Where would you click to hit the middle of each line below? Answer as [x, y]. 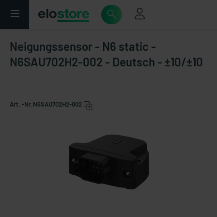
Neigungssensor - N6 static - [83, 46]
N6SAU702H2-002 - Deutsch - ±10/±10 [106, 62]
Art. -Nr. [21, 104]
